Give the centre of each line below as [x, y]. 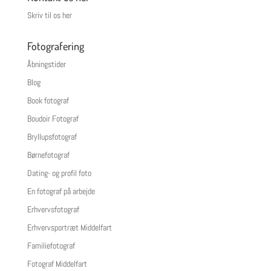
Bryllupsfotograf [52, 137]
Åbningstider [46, 64]
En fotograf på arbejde [61, 191]
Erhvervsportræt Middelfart [69, 227]
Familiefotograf [51, 246]
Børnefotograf [48, 155]
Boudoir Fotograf [53, 119]
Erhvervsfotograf [53, 209]
